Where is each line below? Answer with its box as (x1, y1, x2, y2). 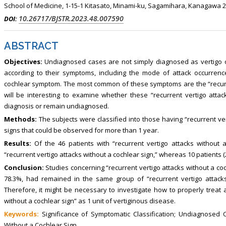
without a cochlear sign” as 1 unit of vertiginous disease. (4, 196, 176, 205)
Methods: (4, 114, 37, 124)
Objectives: (4, 56, 42, 66)
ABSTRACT (4, 39, 59, 52)
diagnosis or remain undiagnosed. (4, 101, 109, 110)
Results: (4, 138, 31, 148)
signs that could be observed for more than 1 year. (4, 125, 159, 135)
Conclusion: (4, 162, 44, 172)
